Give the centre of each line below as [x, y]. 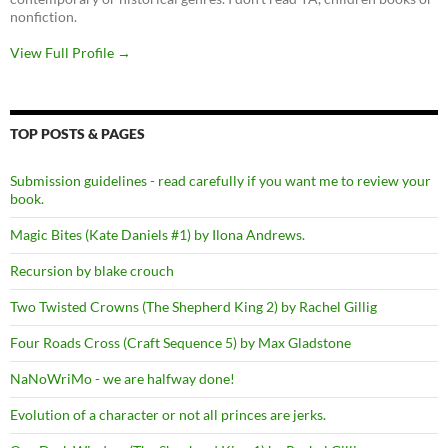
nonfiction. [43, 16]
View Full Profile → [70, 52]
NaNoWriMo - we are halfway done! [122, 378]
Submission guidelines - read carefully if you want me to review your [220, 180]
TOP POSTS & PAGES [77, 133]
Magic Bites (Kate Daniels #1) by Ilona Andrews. [157, 234]
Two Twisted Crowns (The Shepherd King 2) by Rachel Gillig [193, 306]
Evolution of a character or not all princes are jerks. [168, 414]
